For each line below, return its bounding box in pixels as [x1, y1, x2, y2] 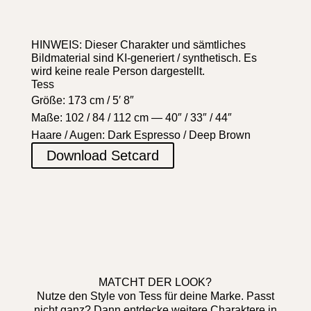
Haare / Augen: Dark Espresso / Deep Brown [31, 128, 251, 141]
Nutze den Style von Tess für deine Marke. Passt [36, 289, 274, 302]
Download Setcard [46, 147, 159, 163]
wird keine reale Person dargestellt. [31, 65, 205, 77]
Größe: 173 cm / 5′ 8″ [31, 94, 134, 106]
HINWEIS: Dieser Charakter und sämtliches [31, 38, 246, 51]
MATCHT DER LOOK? [99, 276, 212, 288]
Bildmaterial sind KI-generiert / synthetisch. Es [31, 51, 257, 64]
